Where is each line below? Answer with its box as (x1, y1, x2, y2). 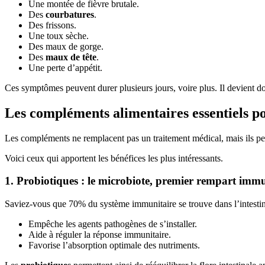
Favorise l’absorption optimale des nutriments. (28, 240, 200, 251)
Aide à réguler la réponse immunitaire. (28, 230, 171, 240)
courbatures (43, 9, 94, 20)
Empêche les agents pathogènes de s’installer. (28, 219, 197, 230)
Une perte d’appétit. (28, 62, 102, 73)
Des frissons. (28, 20, 76, 30)
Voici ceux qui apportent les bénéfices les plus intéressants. (5, 153, 223, 163)
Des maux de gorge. (28, 41, 104, 51)
